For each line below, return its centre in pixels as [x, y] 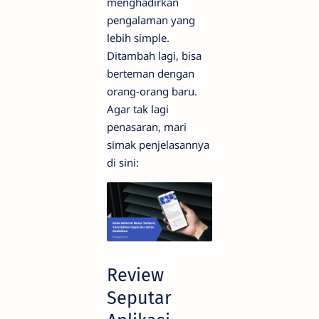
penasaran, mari [147, 127]
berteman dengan [151, 73]
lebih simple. [138, 38]
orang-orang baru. [152, 91]
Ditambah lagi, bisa [154, 56]
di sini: [123, 162]
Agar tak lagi [138, 109]
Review [135, 276]
